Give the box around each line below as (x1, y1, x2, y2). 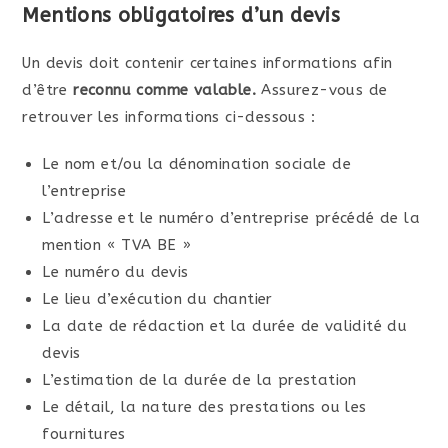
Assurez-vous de (256, 81, 388, 100)
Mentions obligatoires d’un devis (22, 4, 341, 28)
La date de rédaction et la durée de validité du (42, 317, 408, 336)
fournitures (42, 425, 126, 444)
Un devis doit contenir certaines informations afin (22, 54, 393, 73)
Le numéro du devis (42, 263, 189, 282)
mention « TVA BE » (42, 236, 192, 255)
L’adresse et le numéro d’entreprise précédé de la (42, 209, 421, 228)
